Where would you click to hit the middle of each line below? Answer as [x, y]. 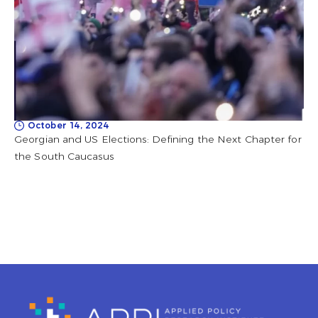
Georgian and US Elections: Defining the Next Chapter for [158, 139]
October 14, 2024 [69, 125]
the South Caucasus [64, 156]
